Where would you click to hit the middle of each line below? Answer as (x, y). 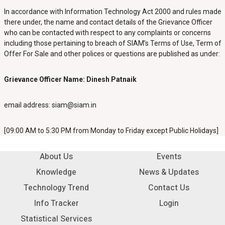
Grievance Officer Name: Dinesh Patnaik (70, 79)
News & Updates (169, 172)
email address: (28, 105)
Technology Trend (56, 188)
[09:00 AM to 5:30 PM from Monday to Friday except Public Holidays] (111, 131)
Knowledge (56, 172)
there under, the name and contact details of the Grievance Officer (108, 22)
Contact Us (169, 188)
